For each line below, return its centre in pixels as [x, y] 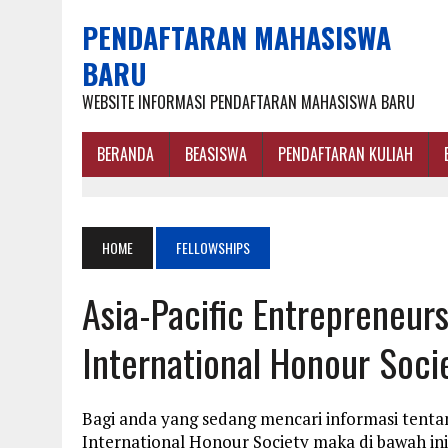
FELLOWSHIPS [213, 247]
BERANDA [125, 154]
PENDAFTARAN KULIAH [345, 154]
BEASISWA [216, 154]
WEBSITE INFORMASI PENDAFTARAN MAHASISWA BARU [248, 102]
